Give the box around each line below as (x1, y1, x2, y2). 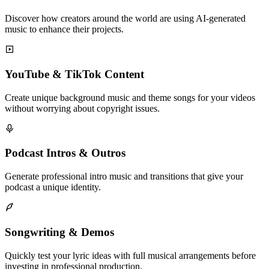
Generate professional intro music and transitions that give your (5, 171, 243, 182)
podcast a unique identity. (5, 182, 101, 193)
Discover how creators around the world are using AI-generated (5, 13, 246, 24)
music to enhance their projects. (5, 24, 124, 35)
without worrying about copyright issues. (5, 103, 160, 113)
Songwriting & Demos (5, 225, 114, 238)
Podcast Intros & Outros (5, 147, 125, 160)
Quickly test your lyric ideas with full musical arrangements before (5, 250, 256, 261)
